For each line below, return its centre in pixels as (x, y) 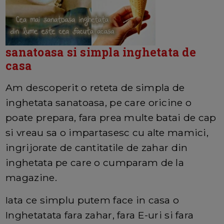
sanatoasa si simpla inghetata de (101, 52)
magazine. (31, 178)
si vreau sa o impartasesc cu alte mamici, (107, 133)
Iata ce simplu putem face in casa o (92, 200)
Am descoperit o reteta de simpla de (95, 88)
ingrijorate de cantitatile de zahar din (97, 148)
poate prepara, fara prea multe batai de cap (111, 118)
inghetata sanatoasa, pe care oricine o (99, 103)
